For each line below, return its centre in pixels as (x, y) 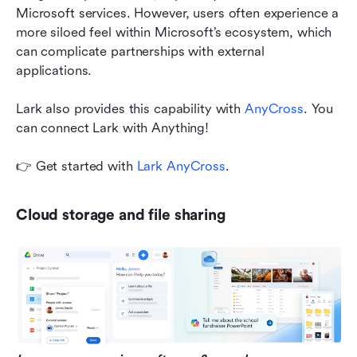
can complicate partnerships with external (140, 52)
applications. (54, 71)
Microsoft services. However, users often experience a (178, 14)
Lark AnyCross (181, 167)
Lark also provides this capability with (130, 109)
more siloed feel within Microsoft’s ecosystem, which (174, 33)
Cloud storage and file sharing (121, 216)
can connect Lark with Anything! (113, 128)
